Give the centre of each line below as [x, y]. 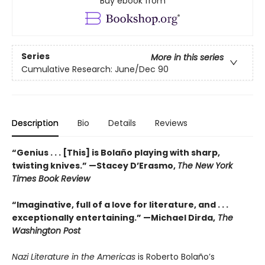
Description [35, 123]
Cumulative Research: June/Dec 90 [95, 69]
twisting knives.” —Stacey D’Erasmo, [95, 166]
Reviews [171, 123]
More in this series [187, 57]
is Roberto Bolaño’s [176, 257]
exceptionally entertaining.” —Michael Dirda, [114, 218]
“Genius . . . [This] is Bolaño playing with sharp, [116, 153]
